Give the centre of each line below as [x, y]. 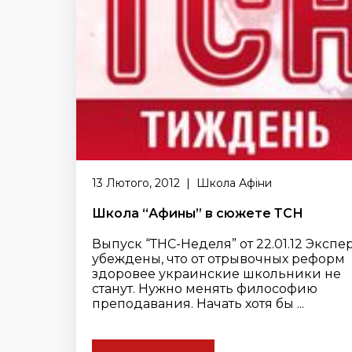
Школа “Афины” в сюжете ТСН [198, 213]
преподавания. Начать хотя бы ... [198, 304]
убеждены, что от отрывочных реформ [218, 259]
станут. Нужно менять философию [205, 289]
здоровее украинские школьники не [216, 274]
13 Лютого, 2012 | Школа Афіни [182, 183]
